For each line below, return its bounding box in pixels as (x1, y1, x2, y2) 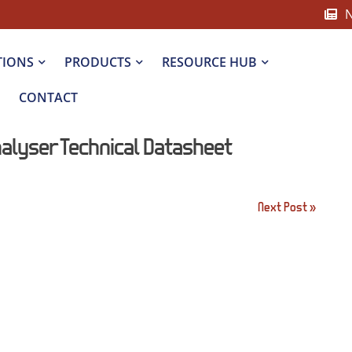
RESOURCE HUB (161, 53, 257, 71)
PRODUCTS (64, 53, 131, 71)
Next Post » (258, 200, 316, 214)
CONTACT (18, 89, 78, 106)
